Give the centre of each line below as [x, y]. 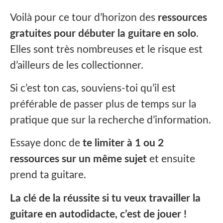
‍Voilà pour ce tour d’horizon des [84, 17]
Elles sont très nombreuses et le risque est [106, 49]
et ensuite [171, 159]
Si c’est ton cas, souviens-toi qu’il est [93, 89]
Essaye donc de [46, 143]
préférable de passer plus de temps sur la [103, 105]
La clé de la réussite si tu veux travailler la [105, 198]
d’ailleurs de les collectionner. [77, 65]
